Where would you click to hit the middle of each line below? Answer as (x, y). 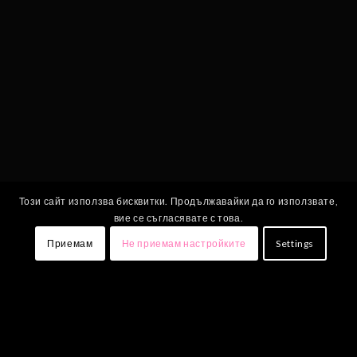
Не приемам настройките (184, 243)
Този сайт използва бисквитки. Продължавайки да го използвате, (178, 202)
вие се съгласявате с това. (178, 218)
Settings (295, 243)
